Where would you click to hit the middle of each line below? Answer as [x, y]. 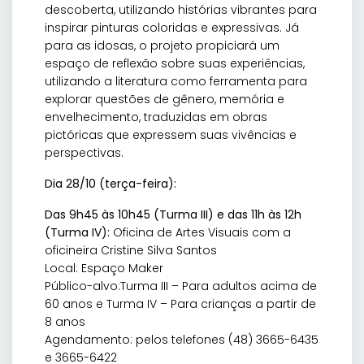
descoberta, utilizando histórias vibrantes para [181, 10]
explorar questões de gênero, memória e [165, 100]
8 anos [65, 322]
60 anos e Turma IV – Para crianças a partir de [180, 304]
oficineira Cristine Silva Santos [131, 251]
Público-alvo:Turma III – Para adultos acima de [181, 286]
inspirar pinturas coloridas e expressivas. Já [172, 28]
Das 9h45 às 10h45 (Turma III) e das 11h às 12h [173, 215]
